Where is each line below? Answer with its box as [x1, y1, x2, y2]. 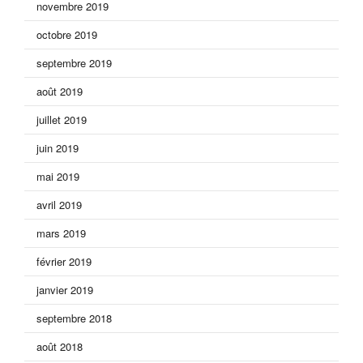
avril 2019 [36, 197, 82, 213]
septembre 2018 [36, 310, 112, 327]
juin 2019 [36, 140, 79, 156]
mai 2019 [36, 169, 79, 185]
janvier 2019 [36, 282, 93, 298]
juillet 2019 [36, 112, 87, 128]
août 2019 [36, 83, 83, 100]
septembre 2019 [36, 55, 112, 71]
